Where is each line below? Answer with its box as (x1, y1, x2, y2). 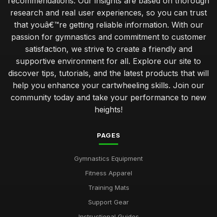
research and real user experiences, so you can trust (10, 8, 207, 17)
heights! (94, 105, 123, 114)
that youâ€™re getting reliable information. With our (14, 20, 203, 30)
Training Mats (88, 184, 129, 191)
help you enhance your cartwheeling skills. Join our (13, 80, 204, 90)
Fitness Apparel (85, 169, 132, 177)
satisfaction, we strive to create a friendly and (25, 44, 192, 54)
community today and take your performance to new (11, 93, 206, 102)
